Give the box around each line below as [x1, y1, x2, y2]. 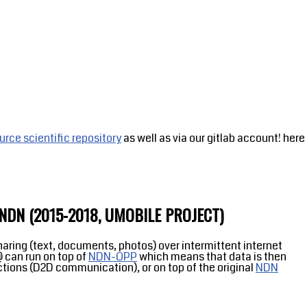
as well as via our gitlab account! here [121, 130, 305, 147]
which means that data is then [137, 249, 286, 265]
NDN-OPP [88, 249, 137, 265]
